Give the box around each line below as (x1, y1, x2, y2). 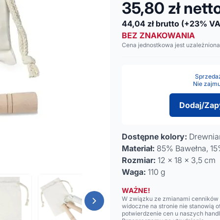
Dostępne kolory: (122, 132, 187, 141)
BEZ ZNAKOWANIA (122, 30, 195, 40)
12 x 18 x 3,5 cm (156, 155, 216, 165)
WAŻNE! (122, 186, 150, 194)
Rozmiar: (122, 155, 156, 165)
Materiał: (122, 143, 155, 153)
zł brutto (147, 19, 179, 28)
